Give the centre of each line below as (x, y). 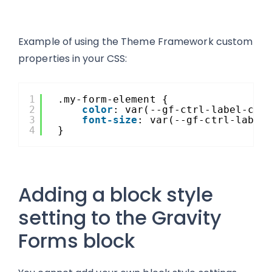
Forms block (76, 241)
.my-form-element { (113, 99)
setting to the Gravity (120, 218)
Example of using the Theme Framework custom (136, 42)
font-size (110, 120)
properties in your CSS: (73, 59)
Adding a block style (116, 195)
